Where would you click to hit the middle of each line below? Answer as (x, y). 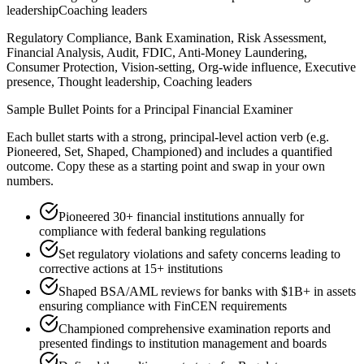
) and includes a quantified (265, 152)
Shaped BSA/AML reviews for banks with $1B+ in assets (207, 292)
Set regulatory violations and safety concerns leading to (199, 254)
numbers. (30, 181)
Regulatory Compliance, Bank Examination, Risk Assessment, (167, 38)
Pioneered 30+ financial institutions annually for (181, 217)
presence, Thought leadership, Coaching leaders (129, 82)
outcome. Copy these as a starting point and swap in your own (166, 167)
